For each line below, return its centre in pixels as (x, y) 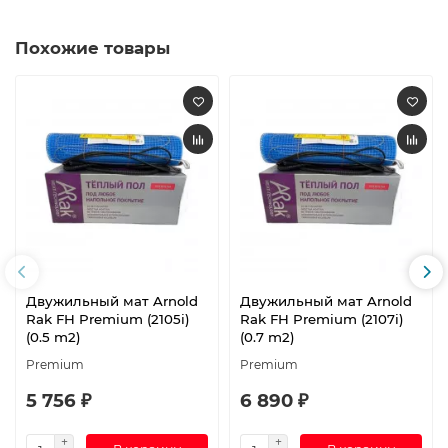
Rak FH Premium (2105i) (108, 318)
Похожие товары (92, 48)
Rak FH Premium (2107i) (322, 318)
